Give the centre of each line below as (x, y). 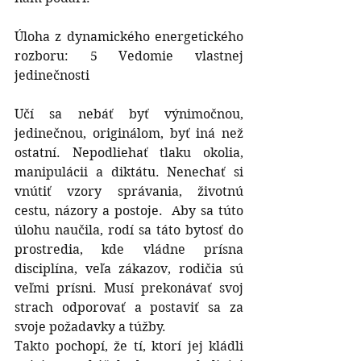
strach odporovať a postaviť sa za (129, 307)
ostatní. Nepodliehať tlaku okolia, (129, 152)
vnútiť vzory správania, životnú (129, 191)
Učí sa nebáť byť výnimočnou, (129, 114)
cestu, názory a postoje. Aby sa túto (129, 210)
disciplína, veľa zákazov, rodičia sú (129, 268)
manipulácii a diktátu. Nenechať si (129, 172)
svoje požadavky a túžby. (90, 326)
